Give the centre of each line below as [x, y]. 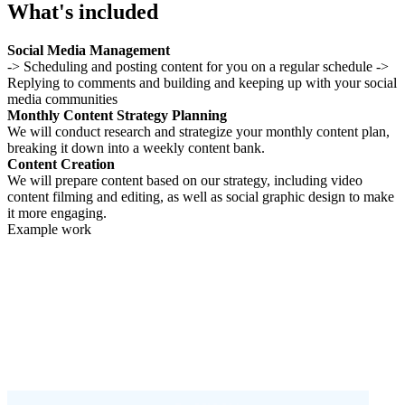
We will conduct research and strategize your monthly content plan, [198, 131]
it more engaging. [57, 212]
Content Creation [61, 164]
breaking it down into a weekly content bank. [136, 147]
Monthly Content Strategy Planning [117, 115]
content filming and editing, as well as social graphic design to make [201, 196]
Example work [49, 229]
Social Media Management [89, 50]
